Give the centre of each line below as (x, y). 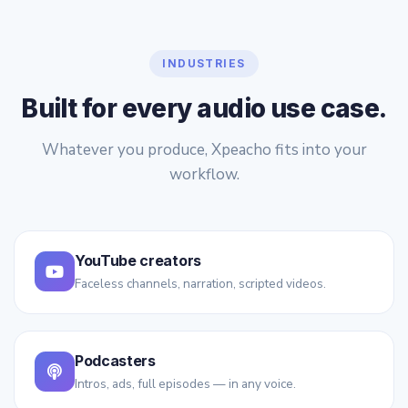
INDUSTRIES (204, 64)
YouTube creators (138, 261)
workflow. (204, 175)
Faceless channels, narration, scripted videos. (200, 284)
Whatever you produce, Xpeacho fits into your (204, 150)
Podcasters (115, 361)
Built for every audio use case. (204, 109)
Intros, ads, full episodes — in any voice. (185, 384)
